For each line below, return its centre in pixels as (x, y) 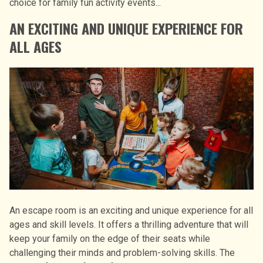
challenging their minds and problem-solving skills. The (122, 252)
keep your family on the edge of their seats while (110, 238)
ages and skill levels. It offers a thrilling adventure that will (129, 224)
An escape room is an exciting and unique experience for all (131, 210)
